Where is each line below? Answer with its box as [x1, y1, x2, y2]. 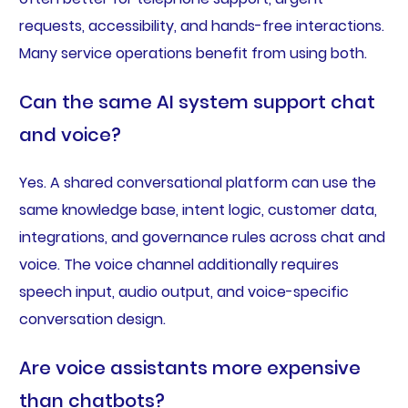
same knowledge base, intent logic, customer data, [18, 199, 377, 221]
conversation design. [18, 309, 166, 331]
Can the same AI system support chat [18, 89, 375, 116]
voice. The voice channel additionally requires [18, 254, 339, 276]
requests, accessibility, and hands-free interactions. [18, 15, 384, 37]
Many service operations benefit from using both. [18, 43, 367, 65]
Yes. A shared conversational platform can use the [18, 172, 376, 194]
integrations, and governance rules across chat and [18, 227, 385, 249]
